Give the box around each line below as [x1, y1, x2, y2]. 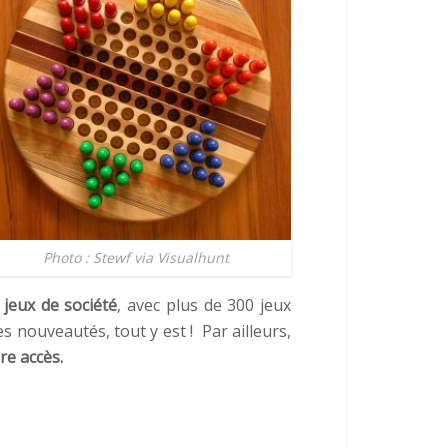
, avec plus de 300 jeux [117, 293, 291, 316]
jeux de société [3, 293, 118, 316]
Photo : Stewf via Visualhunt [43, 247, 229, 267]
